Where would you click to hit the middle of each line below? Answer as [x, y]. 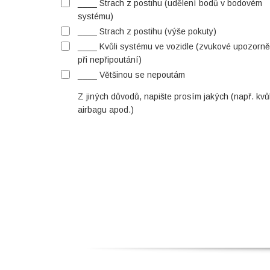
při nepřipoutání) [110, 60]
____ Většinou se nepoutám [131, 75]
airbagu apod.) [106, 110]
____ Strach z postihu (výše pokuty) [147, 31]
